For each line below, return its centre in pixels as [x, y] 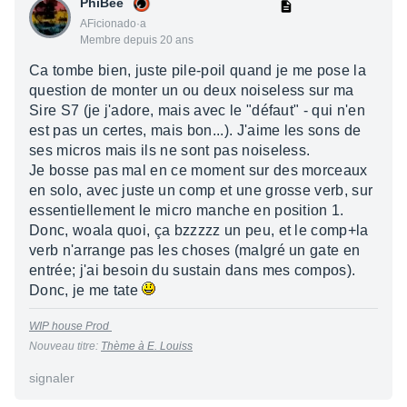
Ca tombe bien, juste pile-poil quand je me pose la [198, 70]
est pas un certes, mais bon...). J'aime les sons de [195, 130]
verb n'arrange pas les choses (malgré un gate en [195, 250]
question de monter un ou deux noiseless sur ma [192, 90]
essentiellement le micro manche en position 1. [187, 210]
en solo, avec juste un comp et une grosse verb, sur [201, 190]
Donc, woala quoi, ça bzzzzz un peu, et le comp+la [199, 230]
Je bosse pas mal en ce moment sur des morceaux [199, 170]
